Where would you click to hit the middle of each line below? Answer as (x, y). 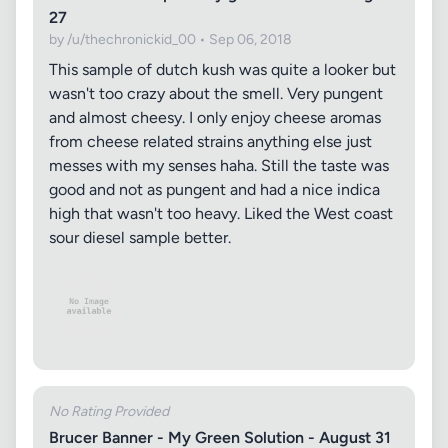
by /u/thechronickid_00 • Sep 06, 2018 (170, 39)
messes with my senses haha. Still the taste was (219, 165)
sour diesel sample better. (140, 237)
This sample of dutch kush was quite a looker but (222, 69)
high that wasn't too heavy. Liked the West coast (221, 213)
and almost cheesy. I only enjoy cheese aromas (215, 117)
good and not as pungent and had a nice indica (214, 189)
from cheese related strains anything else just (210, 141)
